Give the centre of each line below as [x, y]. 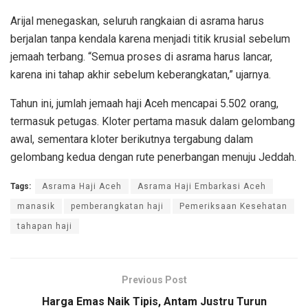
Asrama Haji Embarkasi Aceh [202, 186]
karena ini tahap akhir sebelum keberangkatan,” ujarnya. [141, 74]
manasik [36, 206]
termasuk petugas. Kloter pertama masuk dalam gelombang [153, 121]
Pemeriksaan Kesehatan [233, 206]
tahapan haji [45, 226]
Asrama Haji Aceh [82, 186]
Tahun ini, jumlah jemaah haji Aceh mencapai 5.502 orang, [144, 103]
